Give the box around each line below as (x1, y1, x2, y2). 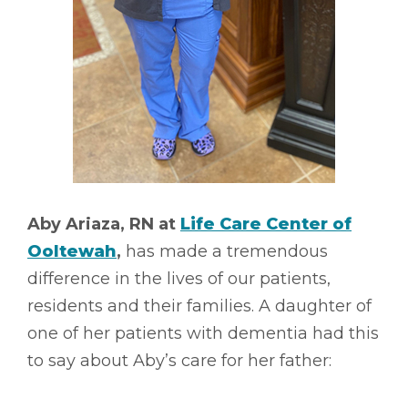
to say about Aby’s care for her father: (27, 350, 331, 371)
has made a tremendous (121, 240, 328, 261)
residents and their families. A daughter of (27, 295, 372, 316)
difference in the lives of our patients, (27, 268, 331, 289)
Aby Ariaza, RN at (27, 213, 180, 234)
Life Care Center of (180, 213, 352, 234)
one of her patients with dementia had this (27, 322, 379, 343)
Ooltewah (27, 240, 117, 261)
